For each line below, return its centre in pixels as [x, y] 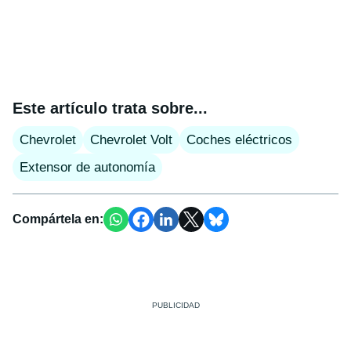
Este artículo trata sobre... [110, 108]
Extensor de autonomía [87, 167]
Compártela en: [58, 219]
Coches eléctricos [239, 139]
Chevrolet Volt [131, 139]
